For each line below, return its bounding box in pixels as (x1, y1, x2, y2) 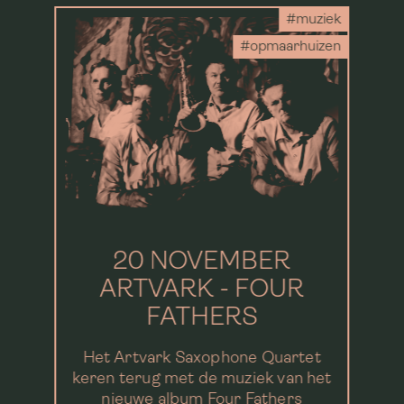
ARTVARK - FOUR (99, 278, 305, 304)
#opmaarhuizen (240, 40, 342, 54)
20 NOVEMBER (113, 250, 291, 276)
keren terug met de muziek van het (71, 371, 332, 389)
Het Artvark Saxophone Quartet (82, 350, 322, 368)
